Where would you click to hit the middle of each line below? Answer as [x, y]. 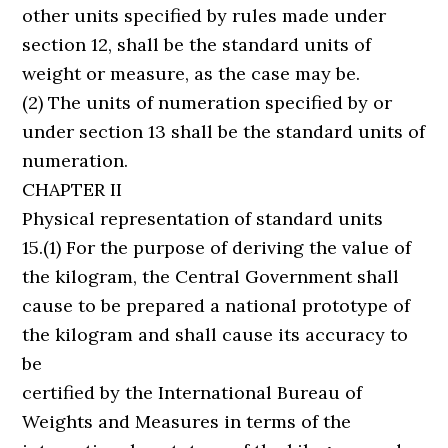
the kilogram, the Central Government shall [211, 276]
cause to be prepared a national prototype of [216, 305]
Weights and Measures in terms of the [187, 421]
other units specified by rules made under [204, 15]
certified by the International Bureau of [192, 392]
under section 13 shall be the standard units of [224, 131]
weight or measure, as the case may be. [191, 73]
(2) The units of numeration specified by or [207, 102]
